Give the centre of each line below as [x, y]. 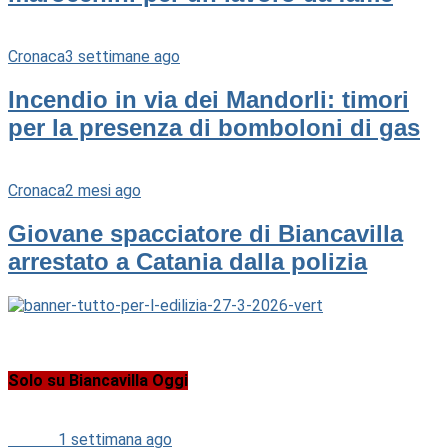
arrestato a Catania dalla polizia [187, 261]
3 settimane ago [122, 56]
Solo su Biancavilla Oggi [98, 380]
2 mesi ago [103, 190]
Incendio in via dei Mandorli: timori [208, 99]
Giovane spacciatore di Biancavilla [205, 233]
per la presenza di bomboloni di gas [214, 127]
